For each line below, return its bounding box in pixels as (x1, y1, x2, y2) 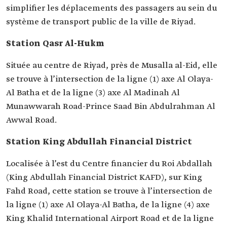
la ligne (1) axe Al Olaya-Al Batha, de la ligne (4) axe (6, 200, 210, 210)
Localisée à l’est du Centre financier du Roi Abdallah (6, 159, 212, 169)
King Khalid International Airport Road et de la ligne (6, 213, 214, 224)
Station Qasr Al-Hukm (6, 39, 104, 49)
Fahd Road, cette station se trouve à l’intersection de (6, 186, 212, 197)
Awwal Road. (6, 115, 57, 126)
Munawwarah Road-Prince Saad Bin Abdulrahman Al (6, 101, 215, 112)
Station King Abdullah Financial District (6, 137, 192, 147)
